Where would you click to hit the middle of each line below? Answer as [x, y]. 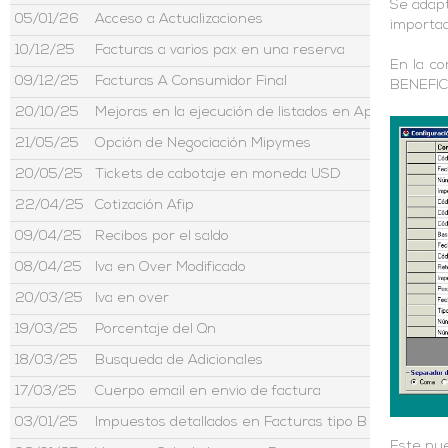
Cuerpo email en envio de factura [208, 391]
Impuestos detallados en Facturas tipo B [231, 422]
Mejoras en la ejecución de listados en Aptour [248, 112]
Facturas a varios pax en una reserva [220, 50]
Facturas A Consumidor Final [191, 81]
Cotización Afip [144, 205]
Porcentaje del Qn [155, 329]
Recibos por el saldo [162, 236]
